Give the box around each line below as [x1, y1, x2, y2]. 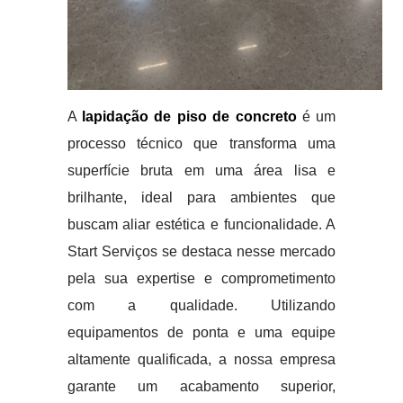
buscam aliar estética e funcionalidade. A [67, 217, 336, 232]
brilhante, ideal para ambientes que [67, 190, 336, 205]
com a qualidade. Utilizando [67, 298, 336, 313]
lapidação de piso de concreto [82, 109, 297, 124]
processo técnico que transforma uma [67, 136, 336, 151]
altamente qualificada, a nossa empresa [67, 352, 336, 367]
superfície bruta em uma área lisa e [67, 163, 336, 178]
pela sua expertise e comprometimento [67, 271, 336, 286]
